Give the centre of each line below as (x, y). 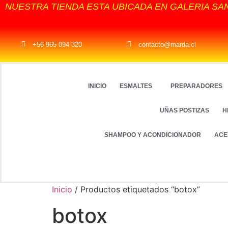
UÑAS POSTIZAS (185, 110)
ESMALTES (136, 86)
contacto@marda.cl (167, 44)
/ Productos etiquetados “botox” (136, 189)
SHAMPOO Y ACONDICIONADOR (153, 135)
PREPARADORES (197, 86)
